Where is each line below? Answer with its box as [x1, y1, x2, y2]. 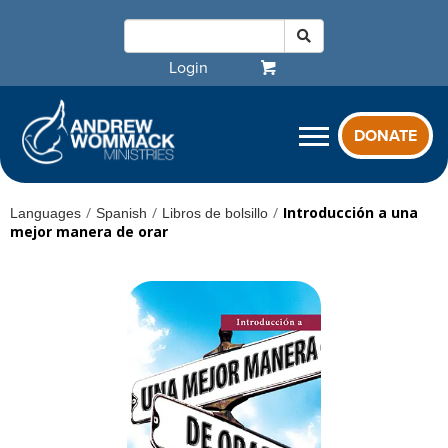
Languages [10, 204, 81, 221]
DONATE [353, 124, 417, 148]
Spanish [96, 204, 147, 221]
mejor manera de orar [10, 221, 168, 241]
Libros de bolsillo [162, 204, 268, 221]
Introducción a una [283, 202, 418, 222]
